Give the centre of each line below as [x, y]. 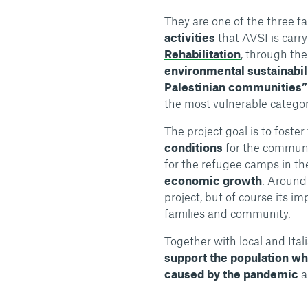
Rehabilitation [202, 54]
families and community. [227, 213]
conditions [193, 147]
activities [189, 37]
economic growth [213, 180]
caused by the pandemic [232, 274]
